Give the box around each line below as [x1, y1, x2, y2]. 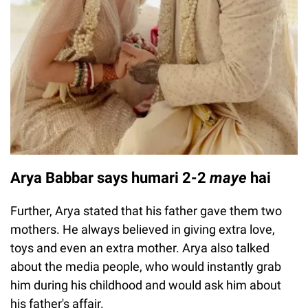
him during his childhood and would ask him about [10, 278, 281, 293]
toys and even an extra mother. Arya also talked [10, 241, 269, 256]
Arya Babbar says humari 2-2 [10, 169, 210, 187]
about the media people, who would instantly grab [10, 259, 281, 274]
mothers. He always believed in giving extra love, [10, 222, 275, 237]
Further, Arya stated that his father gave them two [10, 203, 282, 219]
